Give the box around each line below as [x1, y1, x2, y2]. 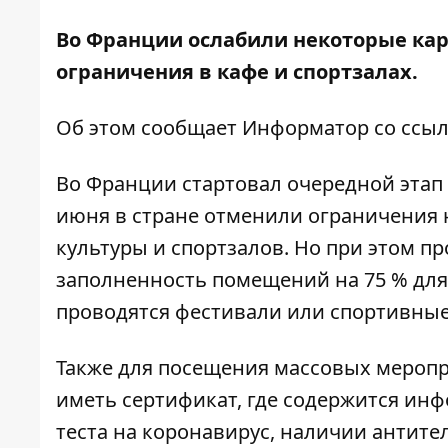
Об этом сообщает [56, 114, 242, 142]
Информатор [242, 114, 369, 142]
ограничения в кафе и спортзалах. [56, 58, 418, 86]
